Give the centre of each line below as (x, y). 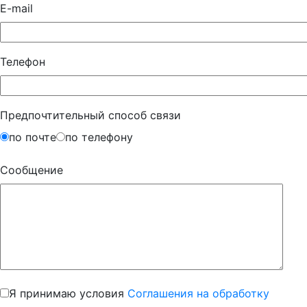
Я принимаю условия (68, 293)
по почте (33, 137)
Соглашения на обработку (198, 293)
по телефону (99, 137)
